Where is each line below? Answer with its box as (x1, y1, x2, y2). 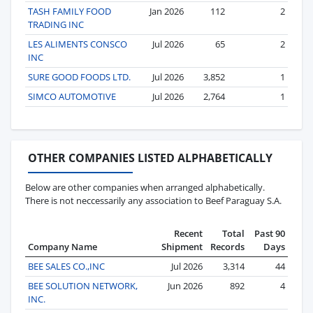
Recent (174, 226, 203, 240)
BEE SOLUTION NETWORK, (28, 279, 138, 292)
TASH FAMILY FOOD (28, 4, 111, 17)
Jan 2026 (150, 4, 184, 17)
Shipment (161, 240, 203, 253)
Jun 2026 (168, 279, 203, 292)
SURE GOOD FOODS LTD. (28, 70, 131, 83)
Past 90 (254, 226, 285, 240)
